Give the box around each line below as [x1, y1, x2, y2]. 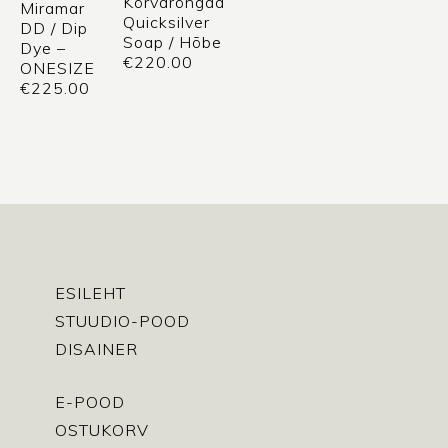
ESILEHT [55, 283, 126, 304]
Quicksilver [122, 11, 210, 32]
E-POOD [55, 392, 125, 413]
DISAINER [55, 339, 138, 360]
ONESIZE [20, 58, 95, 79]
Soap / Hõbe [122, 31, 222, 52]
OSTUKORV [55, 420, 149, 441]
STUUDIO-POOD [55, 311, 190, 332]
